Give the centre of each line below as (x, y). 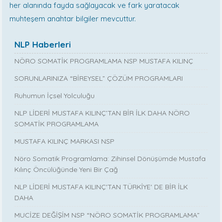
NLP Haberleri (43, 45)
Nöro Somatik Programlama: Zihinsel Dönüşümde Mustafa (110, 159)
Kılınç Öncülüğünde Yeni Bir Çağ (66, 170)
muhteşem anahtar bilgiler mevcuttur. (73, 19)
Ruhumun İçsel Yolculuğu (55, 96)
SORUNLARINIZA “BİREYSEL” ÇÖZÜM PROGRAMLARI (99, 79)
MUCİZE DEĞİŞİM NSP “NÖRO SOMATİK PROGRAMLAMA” (107, 215)
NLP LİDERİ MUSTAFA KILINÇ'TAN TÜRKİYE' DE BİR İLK (101, 187)
